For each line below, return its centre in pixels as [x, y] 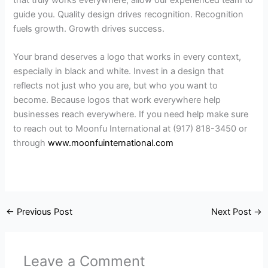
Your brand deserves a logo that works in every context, [127, 57]
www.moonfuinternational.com [111, 143]
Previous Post [43, 212]
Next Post [233, 212]
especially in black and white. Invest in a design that [119, 71]
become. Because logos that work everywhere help [117, 100]
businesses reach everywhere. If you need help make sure [131, 115]
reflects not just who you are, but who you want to [116, 86]
